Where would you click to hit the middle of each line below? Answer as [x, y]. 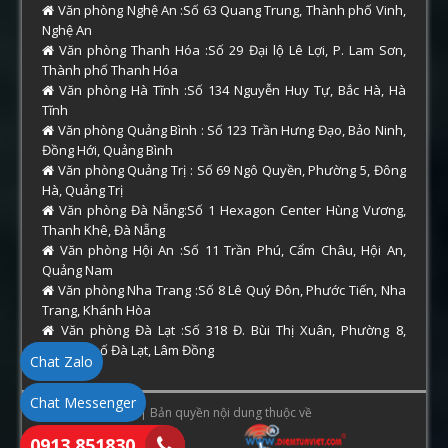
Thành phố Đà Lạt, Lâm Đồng [128, 350]
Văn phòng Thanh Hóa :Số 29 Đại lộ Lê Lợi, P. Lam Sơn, [230, 50]
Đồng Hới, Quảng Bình [108, 150]
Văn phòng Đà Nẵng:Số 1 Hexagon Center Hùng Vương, [230, 210]
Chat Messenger [83, 402]
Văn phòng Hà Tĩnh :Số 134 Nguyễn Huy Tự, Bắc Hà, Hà [230, 90]
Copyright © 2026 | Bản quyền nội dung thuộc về [175, 413]
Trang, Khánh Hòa [97, 310]
